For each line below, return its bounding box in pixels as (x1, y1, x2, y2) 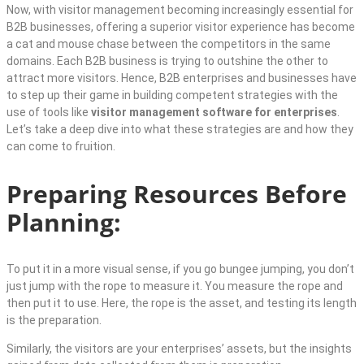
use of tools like (6, 106, 91, 119)
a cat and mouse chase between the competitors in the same (6, 37, 331, 51)
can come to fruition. (6, 140, 115, 154)
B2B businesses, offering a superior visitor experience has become (6, 20, 355, 34)
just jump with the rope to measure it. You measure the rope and (6, 279, 343, 293)
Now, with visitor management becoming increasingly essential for (6, 3, 353, 17)
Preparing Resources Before (6, 177, 347, 211)
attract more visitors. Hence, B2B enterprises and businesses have (6, 71, 357, 85)
